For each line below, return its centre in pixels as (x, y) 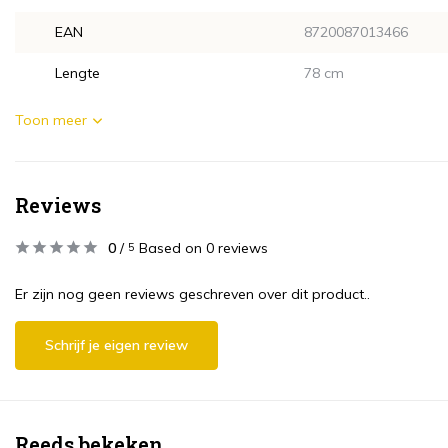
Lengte (77, 73)
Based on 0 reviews (203, 248)
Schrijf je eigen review (116, 345)
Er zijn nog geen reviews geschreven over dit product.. (192, 294)
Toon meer (51, 120)
